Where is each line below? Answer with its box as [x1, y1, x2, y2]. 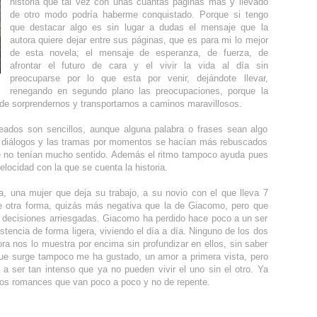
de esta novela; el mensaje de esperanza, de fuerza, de [9, 47, 268, 58]
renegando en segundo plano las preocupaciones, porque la [9, 85, 268, 96]
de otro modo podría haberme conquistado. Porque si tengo [9, 8, 268, 20]
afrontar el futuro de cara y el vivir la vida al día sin [9, 59, 268, 71]
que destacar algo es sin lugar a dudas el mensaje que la [9, 21, 268, 33]
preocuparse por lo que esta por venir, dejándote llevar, [9, 72, 268, 83]
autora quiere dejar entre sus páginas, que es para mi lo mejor [9, 34, 268, 45]
